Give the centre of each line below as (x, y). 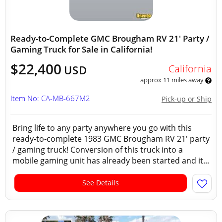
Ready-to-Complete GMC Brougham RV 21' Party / (110, 38)
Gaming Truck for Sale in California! (82, 49)
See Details (101, 183)
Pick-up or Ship (187, 99)
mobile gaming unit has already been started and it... (111, 161)
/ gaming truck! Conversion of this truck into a (98, 150)
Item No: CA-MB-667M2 (50, 98)
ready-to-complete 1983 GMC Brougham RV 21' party (111, 139)
